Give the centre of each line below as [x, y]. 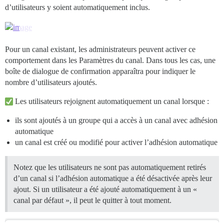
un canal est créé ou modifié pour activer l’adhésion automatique [116, 142]
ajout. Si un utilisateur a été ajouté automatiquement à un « [105, 189]
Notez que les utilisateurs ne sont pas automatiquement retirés [110, 167]
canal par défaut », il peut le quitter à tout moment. [92, 200]
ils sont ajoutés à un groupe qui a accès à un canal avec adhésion [116, 120]
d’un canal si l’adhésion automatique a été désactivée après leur [113, 178]
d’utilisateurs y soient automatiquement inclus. [77, 7]
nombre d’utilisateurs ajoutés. [51, 82]
